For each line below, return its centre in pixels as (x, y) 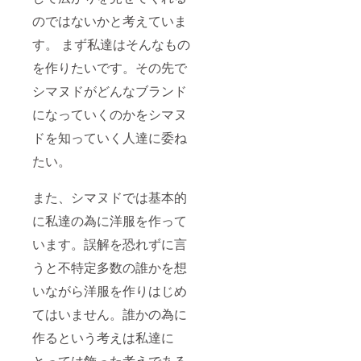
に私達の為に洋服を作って (110, 221)
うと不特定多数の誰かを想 (110, 268)
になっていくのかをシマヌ (110, 114)
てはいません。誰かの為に (110, 314)
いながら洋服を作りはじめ (110, 291)
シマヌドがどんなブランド (110, 91)
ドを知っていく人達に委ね (110, 138)
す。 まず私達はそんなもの (111, 44)
